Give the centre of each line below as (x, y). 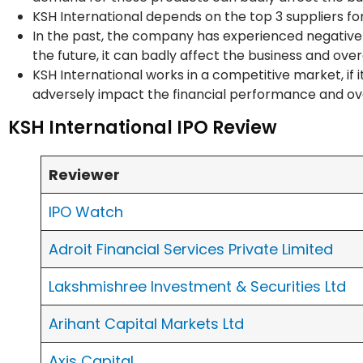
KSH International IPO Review (145, 128)
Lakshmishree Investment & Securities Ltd (197, 287)
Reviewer (86, 175)
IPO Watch (86, 212)
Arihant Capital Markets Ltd (146, 324)
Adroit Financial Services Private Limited (191, 250)
